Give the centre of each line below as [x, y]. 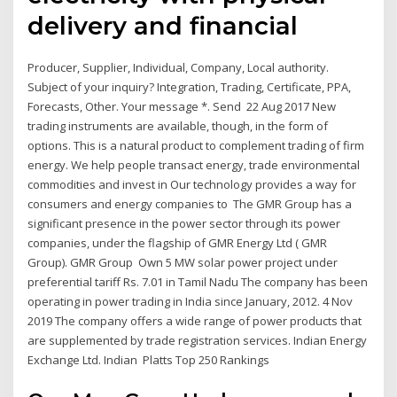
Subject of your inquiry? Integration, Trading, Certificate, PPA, [190, 87]
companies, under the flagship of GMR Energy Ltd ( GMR [178, 243]
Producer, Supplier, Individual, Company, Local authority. [179, 68]
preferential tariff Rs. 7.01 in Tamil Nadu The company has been [198, 282]
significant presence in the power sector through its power [184, 224]
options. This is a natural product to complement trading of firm [196, 146]
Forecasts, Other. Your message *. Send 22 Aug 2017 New [182, 107]
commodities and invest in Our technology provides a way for [192, 185]
